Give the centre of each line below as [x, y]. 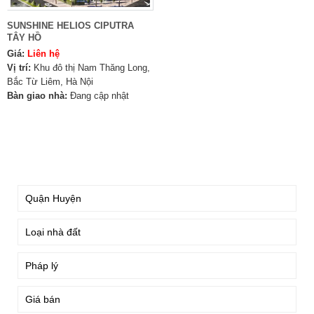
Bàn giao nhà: [37, 96]
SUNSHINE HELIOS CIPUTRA [70, 26]
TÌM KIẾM [42, 159]
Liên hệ [43, 54]
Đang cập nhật [100, 96]
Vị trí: [19, 68]
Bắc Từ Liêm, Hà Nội [50, 82]
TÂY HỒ [24, 37]
